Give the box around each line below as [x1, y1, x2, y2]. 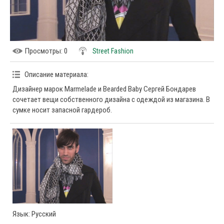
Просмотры [25, 46, 61, 55]
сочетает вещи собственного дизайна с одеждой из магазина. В [12, 95, 210, 104]
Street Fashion [92, 47, 133, 55]
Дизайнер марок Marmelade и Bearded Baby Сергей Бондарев [12, 84, 196, 93]
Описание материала [24, 70, 87, 79]
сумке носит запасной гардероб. [12, 105, 112, 114]
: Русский [28, 209, 56, 218]
